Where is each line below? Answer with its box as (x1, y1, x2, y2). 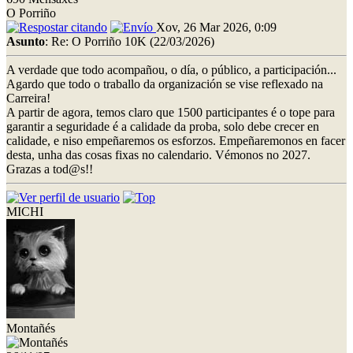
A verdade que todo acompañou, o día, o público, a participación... (6, 62, 336, 76)
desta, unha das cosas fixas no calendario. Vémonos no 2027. (6, 147, 310, 162)
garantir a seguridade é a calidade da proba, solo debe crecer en (6, 119, 319, 133)
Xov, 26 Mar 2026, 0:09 (156, 20, 277, 34)
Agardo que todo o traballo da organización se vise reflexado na (6, 76, 323, 91)
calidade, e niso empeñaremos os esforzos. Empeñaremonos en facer (6, 133, 345, 147)
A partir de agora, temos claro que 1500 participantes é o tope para (6, 105, 335, 119)
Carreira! (6, 91, 50, 105)
